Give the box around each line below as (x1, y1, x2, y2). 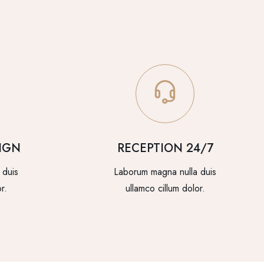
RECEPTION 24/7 (117, 139, 213, 157)
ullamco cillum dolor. (125, 181, 205, 195)
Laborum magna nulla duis (114, 164, 216, 179)
